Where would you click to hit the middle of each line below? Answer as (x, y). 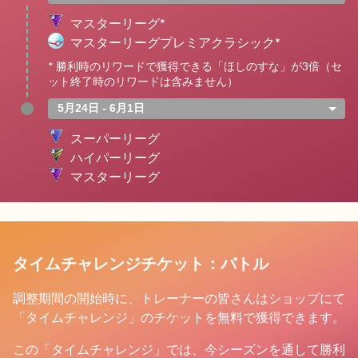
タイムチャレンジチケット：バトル (141, 263)
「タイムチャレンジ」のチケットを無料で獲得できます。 (179, 316)
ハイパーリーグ (115, 157)
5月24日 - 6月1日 (101, 108)
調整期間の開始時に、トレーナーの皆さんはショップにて (179, 297)
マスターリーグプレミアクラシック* (175, 42)
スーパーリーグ (115, 138)
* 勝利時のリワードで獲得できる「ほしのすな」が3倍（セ (195, 66)
